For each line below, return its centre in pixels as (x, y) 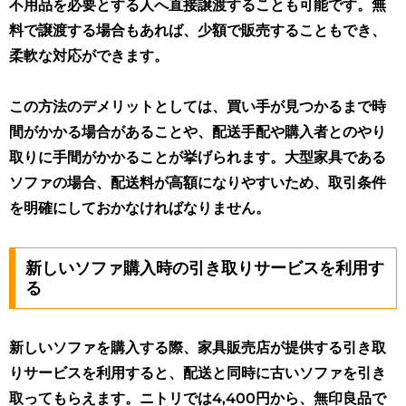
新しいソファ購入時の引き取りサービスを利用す (204, 268)
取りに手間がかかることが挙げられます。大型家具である (198, 158)
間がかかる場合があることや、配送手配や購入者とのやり (198, 132)
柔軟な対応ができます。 (89, 55)
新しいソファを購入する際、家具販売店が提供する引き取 (198, 347)
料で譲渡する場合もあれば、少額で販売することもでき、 (198, 30)
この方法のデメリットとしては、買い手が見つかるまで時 (198, 107)
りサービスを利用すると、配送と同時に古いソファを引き (198, 372)
